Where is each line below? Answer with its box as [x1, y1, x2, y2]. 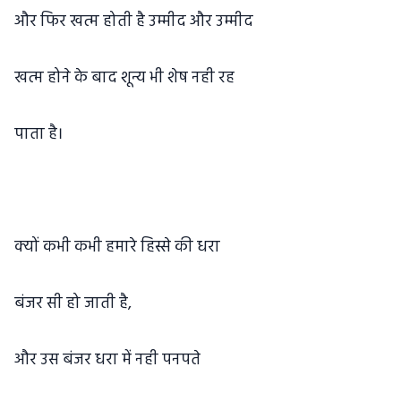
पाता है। [14, 122, 63, 148]
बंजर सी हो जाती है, [14, 291, 132, 317]
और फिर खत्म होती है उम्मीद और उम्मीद [14, 9, 253, 35]
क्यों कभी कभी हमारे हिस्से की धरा [14, 235, 220, 260]
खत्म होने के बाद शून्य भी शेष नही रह [14, 65, 235, 91]
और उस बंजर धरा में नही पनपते [14, 347, 200, 373]
